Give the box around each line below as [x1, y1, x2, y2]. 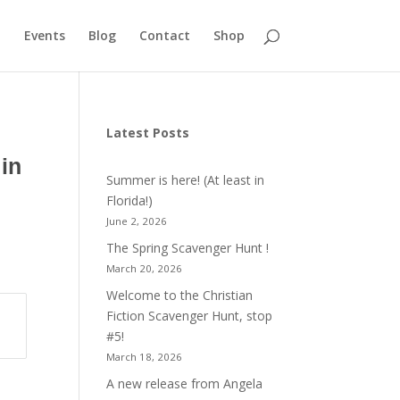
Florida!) [106, 192, 154, 209]
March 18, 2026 [106, 350, 183, 363]
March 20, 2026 [106, 262, 183, 275]
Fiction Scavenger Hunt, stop [106, 307, 273, 324]
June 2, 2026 [106, 214, 168, 228]
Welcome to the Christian [106, 287, 254, 304]
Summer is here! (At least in [106, 171, 265, 188]
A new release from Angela [106, 375, 263, 392]
